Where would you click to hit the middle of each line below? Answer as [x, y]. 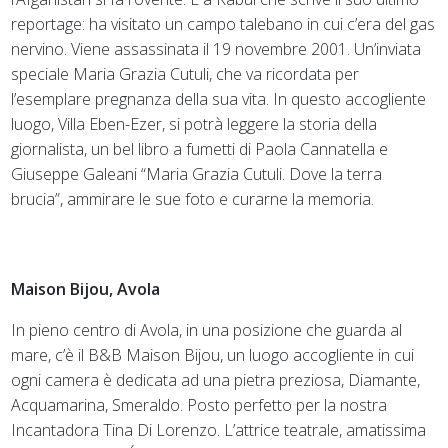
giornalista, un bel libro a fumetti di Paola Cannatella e [200, 148]
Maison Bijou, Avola [86, 288]
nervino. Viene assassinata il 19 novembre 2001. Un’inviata [216, 48]
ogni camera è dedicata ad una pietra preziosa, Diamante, [216, 379]
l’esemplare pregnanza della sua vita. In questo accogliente [219, 98]
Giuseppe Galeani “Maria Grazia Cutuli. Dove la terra [197, 173]
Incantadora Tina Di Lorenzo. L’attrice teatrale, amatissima [219, 429]
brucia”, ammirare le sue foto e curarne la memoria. [193, 198]
